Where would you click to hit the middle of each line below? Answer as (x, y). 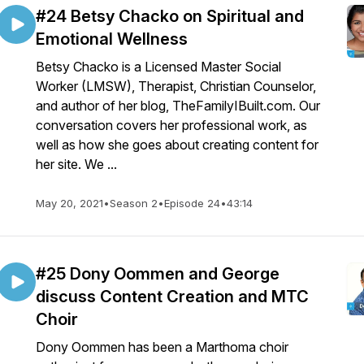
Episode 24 (192, 203)
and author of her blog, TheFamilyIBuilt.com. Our (178, 106)
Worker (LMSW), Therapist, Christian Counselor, (176, 86)
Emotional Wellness (112, 39)
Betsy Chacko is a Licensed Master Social (158, 67)
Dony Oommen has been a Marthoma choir (162, 347)
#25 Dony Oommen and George (158, 274)
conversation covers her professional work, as (171, 125)
